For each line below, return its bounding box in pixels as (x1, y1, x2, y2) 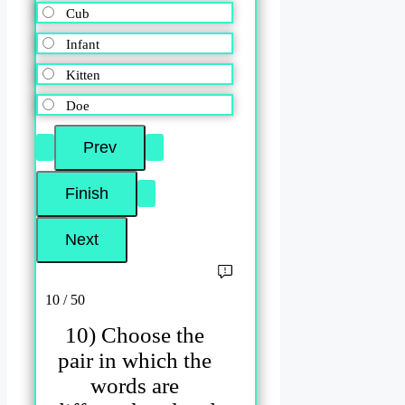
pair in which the (58, 347, 212, 372)
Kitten (66, 68, 100, 83)
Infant (66, 37, 99, 52)
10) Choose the (65, 322, 205, 347)
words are (90, 372, 180, 398)
